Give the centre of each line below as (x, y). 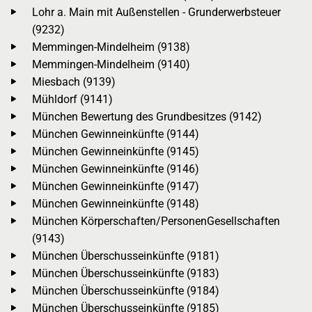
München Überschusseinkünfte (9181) (126, 256)
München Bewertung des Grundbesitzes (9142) (147, 116)
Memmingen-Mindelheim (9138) (111, 47)
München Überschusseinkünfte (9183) (126, 273)
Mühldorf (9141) (72, 99)
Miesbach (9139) (74, 81)
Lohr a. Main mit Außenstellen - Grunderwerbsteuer (156, 12)
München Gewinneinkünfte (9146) (116, 169)
